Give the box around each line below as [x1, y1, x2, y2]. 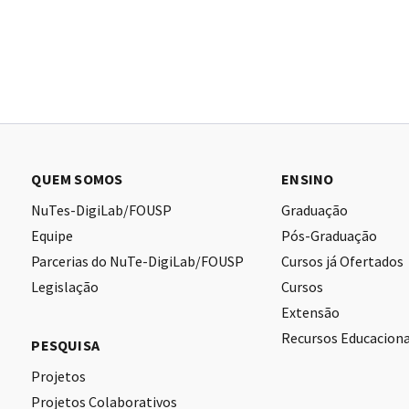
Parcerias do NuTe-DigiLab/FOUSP [31, 252, 245, 271]
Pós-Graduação [281, 226, 378, 246]
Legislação [31, 278, 100, 297]
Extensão [281, 303, 341, 322]
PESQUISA [31, 336, 100, 355]
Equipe [31, 226, 74, 246]
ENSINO [281, 170, 334, 189]
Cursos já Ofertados [281, 252, 404, 271]
